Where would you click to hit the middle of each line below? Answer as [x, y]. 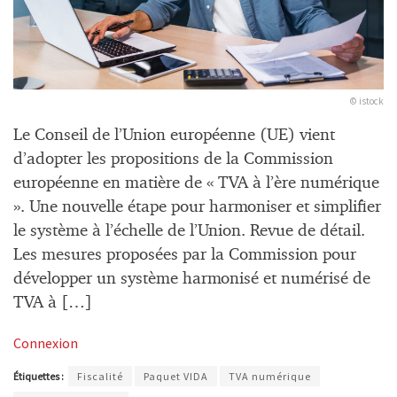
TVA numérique [270, 376]
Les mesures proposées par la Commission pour [185, 254]
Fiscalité [100, 376]
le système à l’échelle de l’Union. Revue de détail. [189, 230]
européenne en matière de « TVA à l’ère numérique [196, 183]
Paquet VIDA [176, 376]
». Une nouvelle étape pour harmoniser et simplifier [197, 206]
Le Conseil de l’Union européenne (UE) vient [174, 135]
